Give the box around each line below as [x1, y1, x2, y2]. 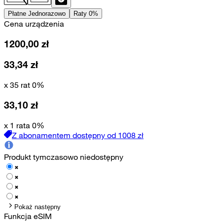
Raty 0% [74, 10, 98, 17]
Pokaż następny [14, 203, 61, 211]
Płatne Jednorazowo [8, 10, 66, 17]
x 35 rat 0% [4, 80, 44, 90]
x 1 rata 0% [4, 120, 44, 130]
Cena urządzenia [4, 19, 64, 29]
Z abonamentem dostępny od [12, 130, 116, 140]
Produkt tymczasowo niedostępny [4, 151, 123, 162]
